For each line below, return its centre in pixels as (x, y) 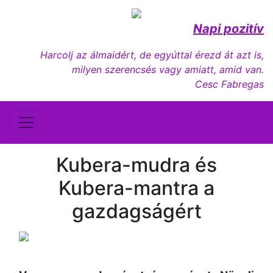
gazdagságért (136, 211)
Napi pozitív (229, 29)
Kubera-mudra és (136, 165)
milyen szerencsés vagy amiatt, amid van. (168, 69)
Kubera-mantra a (136, 188)
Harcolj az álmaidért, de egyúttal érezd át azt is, (152, 55)
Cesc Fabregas (229, 84)
